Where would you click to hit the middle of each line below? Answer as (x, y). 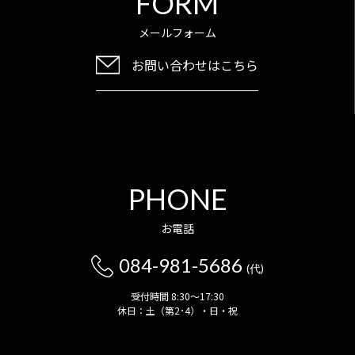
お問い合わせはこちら (195, 65)
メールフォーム (177, 32)
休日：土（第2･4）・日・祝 (177, 310)
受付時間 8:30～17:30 (177, 296)
